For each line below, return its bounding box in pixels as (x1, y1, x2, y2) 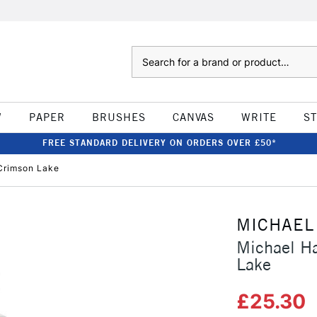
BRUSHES (91, 110, 146, 124)
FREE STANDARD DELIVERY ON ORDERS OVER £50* (42, 137, 277, 148)
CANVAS (172, 110, 214, 124)
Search (131, 47, 160, 59)
